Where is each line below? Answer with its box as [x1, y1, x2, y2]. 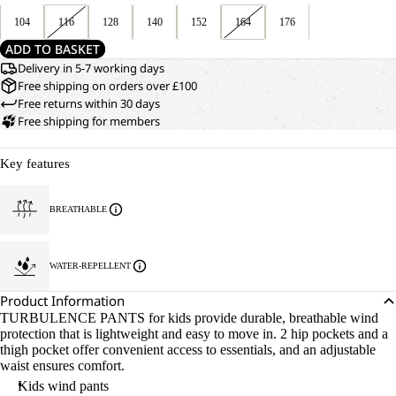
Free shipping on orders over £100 [18, 78, 197, 95]
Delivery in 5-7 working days [18, 60, 164, 77]
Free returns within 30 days [18, 95, 160, 112]
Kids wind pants [18, 378, 109, 394]
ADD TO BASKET [5, 41, 100, 58]
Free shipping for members [18, 113, 160, 130]
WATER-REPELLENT [49, 261, 131, 271]
